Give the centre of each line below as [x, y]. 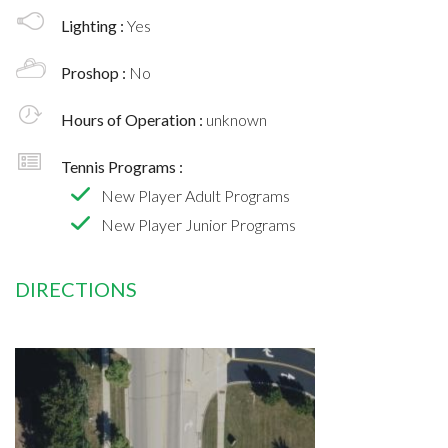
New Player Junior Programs [198, 224]
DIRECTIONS [76, 288]
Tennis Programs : [122, 166]
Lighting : [94, 25]
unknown [236, 119]
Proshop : [95, 72]
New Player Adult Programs [195, 195]
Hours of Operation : [133, 119]
